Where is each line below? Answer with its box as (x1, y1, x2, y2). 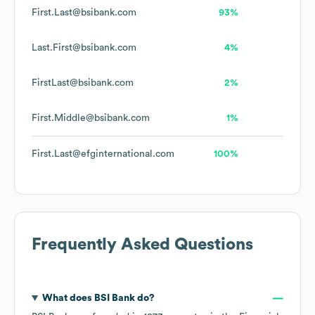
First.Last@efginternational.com (32, 149, 174, 160)
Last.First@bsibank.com (32, 43, 136, 53)
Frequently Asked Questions (32, 236, 253, 254)
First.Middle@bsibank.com (32, 113, 150, 124)
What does (41, 293, 94, 304)
